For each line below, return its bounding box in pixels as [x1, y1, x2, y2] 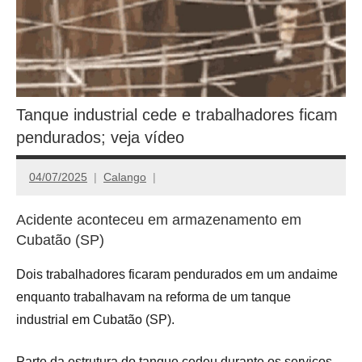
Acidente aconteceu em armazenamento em [16, 212, 301, 229]
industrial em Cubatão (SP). [16, 313, 175, 327]
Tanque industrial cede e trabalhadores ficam [16, 106, 338, 124]
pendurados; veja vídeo [16, 128, 184, 147]
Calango [103, 170, 146, 183]
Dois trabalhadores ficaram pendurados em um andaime [16, 267, 338, 282]
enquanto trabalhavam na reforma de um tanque [16, 290, 291, 305]
